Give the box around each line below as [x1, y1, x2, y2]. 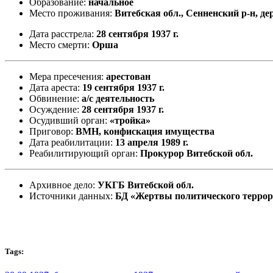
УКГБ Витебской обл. [97, 179, 194, 190]
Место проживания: [29, 7, 115, 18]
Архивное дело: [29, 179, 97, 190]
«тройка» [110, 115, 151, 126]
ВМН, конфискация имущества [76, 126, 214, 136]
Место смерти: [29, 39, 92, 50]
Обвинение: [29, 93, 82, 104]
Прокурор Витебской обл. [140, 147, 253, 158]
